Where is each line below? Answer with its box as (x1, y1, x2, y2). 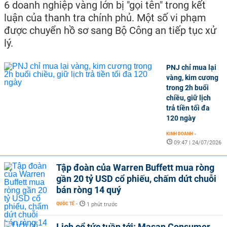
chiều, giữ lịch (166, 94, 211, 102)
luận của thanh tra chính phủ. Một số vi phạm (4, 12, 206, 24)
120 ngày (166, 114, 196, 122)
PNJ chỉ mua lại (166, 63, 216, 71)
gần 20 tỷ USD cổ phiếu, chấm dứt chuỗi (56, 173, 216, 184)
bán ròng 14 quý (56, 184, 121, 195)
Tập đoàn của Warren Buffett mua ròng (56, 162, 214, 173)
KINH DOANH (166, 131, 193, 136)
